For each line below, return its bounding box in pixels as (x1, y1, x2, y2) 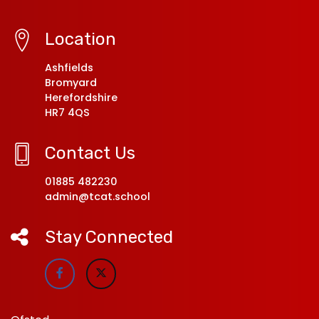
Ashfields (45, 60, 93, 75)
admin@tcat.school (45, 189, 150, 204)
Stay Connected (45, 226, 173, 247)
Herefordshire (45, 90, 117, 105)
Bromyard (45, 75, 97, 90)
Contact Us (45, 142, 135, 163)
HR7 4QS (45, 105, 90, 120)
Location (45, 28, 116, 49)
